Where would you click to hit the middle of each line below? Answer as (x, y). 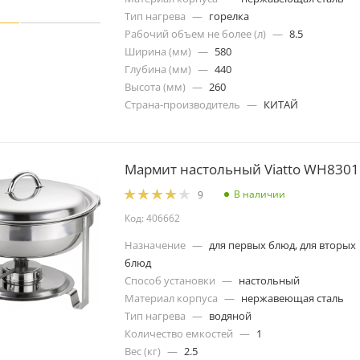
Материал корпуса (171, 299)
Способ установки (170, 281)
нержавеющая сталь (292, 299)
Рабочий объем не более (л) (195, 33)
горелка (229, 16)
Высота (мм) (155, 86)
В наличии (260, 194)
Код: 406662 (152, 219)
